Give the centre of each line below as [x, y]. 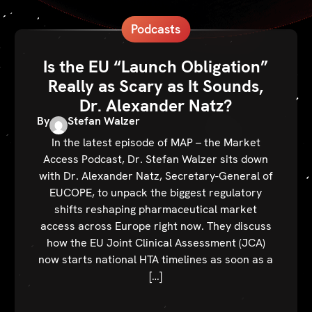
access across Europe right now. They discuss [156, 226]
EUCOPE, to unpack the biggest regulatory [156, 192]
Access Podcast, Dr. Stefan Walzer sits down [156, 159]
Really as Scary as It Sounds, [156, 86]
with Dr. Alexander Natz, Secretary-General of [156, 175]
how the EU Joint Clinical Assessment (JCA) [156, 242]
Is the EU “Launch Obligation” [156, 67]
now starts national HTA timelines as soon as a [156, 259]
